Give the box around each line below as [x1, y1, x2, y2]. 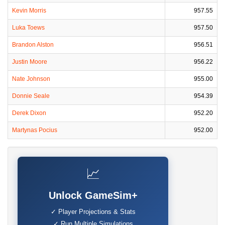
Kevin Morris [12, 7, 46, 14]
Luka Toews [12, 24, 45, 31]
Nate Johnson [12, 75, 50, 82]
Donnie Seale [12, 92, 50, 99]
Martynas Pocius [12, 127, 57, 134]
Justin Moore [12, 58, 47, 65]
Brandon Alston [12, 41, 54, 48]
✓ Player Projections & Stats [50, 208, 136, 215]
